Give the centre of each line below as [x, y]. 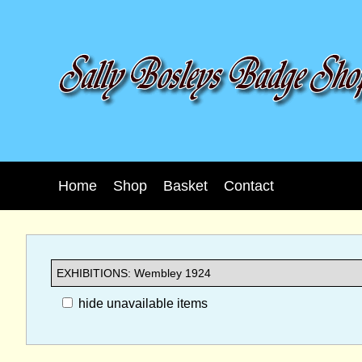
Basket [185, 185]
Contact [249, 185]
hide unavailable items [141, 303]
